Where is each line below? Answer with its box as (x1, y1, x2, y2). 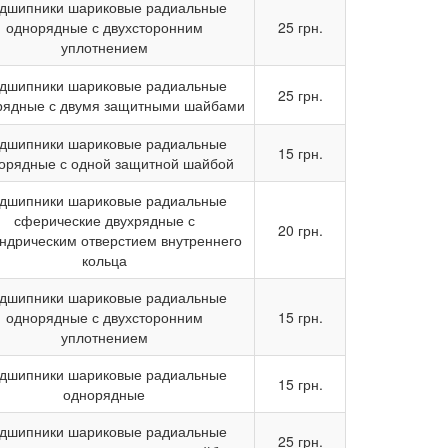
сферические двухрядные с (13, 210, 195, 230)
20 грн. (277, 220, 323, 240)
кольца (81, 250, 127, 270)
